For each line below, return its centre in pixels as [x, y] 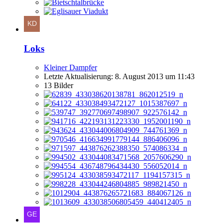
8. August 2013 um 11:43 [155, 77]
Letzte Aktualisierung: [79, 77]
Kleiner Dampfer [70, 68]
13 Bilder [58, 86]
